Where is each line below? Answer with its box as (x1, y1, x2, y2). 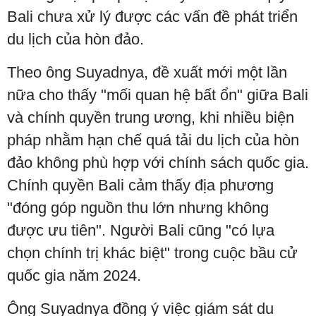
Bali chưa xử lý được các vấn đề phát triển (7, 8, 298, 26)
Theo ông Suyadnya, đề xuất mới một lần (7, 63, 287, 82)
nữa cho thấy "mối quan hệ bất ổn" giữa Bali (7, 86, 308, 104)
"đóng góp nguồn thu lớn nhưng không (7, 199, 269, 217)
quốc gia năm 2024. (7, 267, 141, 285)
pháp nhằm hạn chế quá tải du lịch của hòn (7, 131, 299, 150)
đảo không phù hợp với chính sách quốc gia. (7, 154, 309, 172)
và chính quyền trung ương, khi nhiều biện (7, 109, 294, 127)
